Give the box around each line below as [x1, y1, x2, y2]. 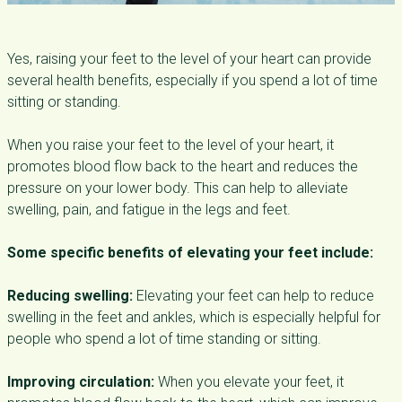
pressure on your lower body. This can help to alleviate [7, 179, 348, 197]
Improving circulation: [7, 373, 154, 390]
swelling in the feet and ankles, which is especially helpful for [7, 309, 380, 326]
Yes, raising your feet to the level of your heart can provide [7, 50, 371, 67]
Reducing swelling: [7, 287, 133, 304]
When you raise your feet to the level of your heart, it [7, 136, 334, 153]
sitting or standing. [7, 93, 121, 110]
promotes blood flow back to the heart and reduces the [7, 158, 358, 175]
